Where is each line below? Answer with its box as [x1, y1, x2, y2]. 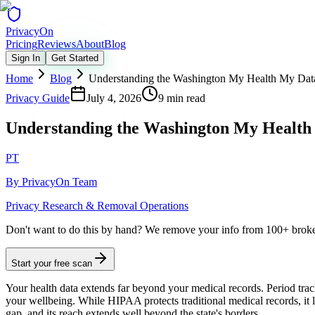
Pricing [6, 38, 37, 50]
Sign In [11, 53, 40, 63]
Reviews [37, 38, 76, 50]
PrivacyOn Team [22, 175, 97, 188]
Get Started [51, 53, 98, 63]
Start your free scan [11, 257, 92, 269]
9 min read [158, 92, 205, 104]
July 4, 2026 [86, 92, 141, 104]
